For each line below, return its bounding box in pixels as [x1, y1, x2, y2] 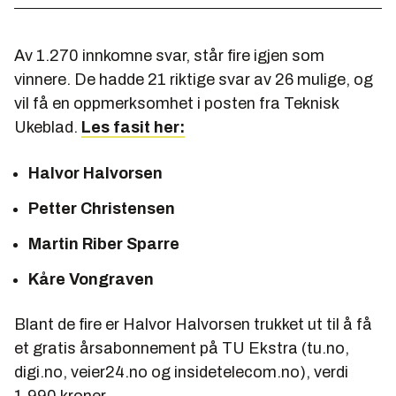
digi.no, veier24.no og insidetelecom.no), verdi [14, 363, 348, 382]
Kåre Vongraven [28, 270, 154, 289]
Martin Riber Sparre [28, 235, 179, 254]
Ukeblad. [14, 118, 81, 137]
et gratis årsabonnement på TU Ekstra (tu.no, [14, 339, 349, 358]
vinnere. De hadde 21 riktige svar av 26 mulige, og [14, 71, 373, 89]
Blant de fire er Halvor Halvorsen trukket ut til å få [14, 316, 372, 334]
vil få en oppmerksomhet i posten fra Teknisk [14, 95, 339, 113]
